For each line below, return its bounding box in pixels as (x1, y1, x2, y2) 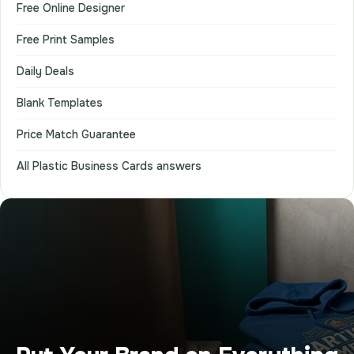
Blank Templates (17, 95, 103, 110)
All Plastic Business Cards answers (17, 158, 201, 173)
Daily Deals (17, 63, 74, 78)
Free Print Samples (17, 32, 115, 47)
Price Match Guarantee (17, 126, 136, 141)
